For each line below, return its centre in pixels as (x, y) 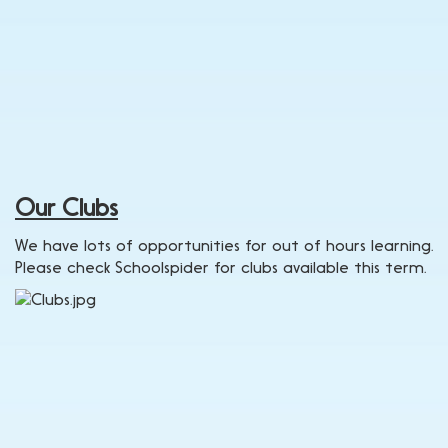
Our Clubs (66, 207)
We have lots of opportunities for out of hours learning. (224, 245)
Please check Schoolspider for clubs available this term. (220, 267)
